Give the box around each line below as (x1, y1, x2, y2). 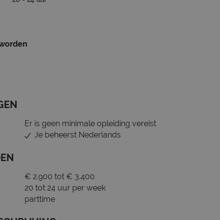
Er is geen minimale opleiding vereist (25, 119, 156, 128)
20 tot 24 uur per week (25, 183, 106, 192)
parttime (25, 194, 55, 204)
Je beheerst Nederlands (34, 130, 121, 139)
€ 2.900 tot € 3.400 (25, 172, 95, 181)
